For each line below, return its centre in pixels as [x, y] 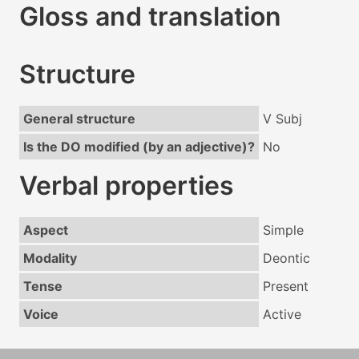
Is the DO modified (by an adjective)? [139, 147]
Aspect [45, 230]
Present [285, 286]
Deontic [286, 258]
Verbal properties [127, 186]
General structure [79, 119]
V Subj [282, 119]
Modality [50, 258]
